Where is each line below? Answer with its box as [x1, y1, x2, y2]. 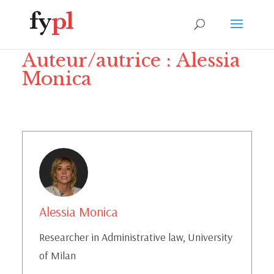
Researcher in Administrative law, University [39, 230, 232, 244]
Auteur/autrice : [21, 49, 176, 72]
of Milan [39, 248, 76, 262]
